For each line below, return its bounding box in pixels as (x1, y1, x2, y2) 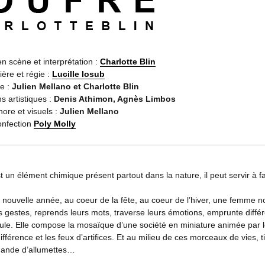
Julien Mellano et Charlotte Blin (12, 81, 139, 91)
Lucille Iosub (52, 69, 105, 79)
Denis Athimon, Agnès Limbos (54, 93, 176, 104)
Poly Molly (34, 118, 76, 128)
